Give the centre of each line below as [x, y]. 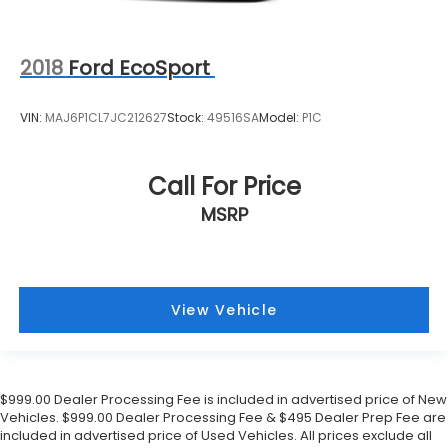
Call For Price [224, 187]
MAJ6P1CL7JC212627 [106, 117]
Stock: [187, 117]
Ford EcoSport [139, 68]
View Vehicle [224, 309]
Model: [280, 117]
